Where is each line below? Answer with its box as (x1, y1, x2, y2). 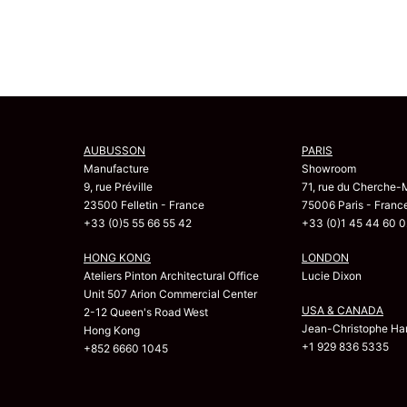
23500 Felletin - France (84, 198, 204, 213)
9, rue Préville (84, 180, 153, 194)
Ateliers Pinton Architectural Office (84, 269, 259, 283)
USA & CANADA (302, 303, 383, 318)
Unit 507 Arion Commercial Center (84, 287, 257, 302)
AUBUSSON (84, 144, 145, 158)
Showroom (302, 162, 356, 176)
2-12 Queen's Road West (84, 305, 208, 320)
